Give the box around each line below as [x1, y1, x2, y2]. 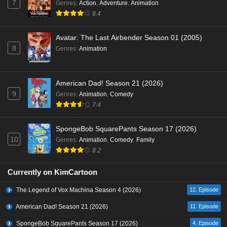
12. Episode [190, 186, 218, 193]
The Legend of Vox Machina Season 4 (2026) [15, 186, 141, 194]
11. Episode [190, 203, 218, 209]
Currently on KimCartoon [8, 168, 97, 176]
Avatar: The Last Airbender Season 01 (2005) [56, 33, 202, 42]
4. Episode [193, 220, 218, 226]
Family [136, 136, 155, 143]
